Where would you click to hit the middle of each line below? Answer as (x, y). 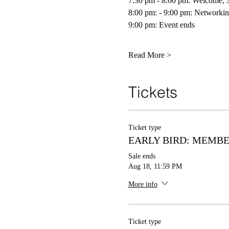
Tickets (153, 92)
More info (143, 184)
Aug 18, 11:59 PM (155, 166)
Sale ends (142, 156)
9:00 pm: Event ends (162, 25)
